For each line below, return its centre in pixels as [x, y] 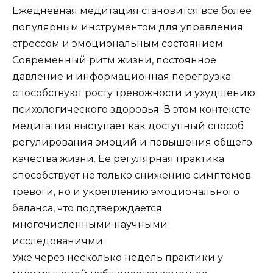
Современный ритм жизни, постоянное [114, 60]
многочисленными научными [90, 224]
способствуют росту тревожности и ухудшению [134, 93]
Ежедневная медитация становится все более [132, 10]
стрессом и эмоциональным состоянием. [119, 43]
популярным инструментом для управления [128, 27]
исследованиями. [58, 241]
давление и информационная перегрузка [122, 76]
